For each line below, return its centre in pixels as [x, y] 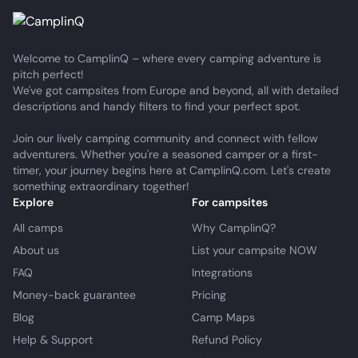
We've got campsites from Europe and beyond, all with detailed [176, 90]
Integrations [222, 272]
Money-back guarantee [74, 295]
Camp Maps [223, 317]
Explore [33, 202]
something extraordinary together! [101, 186]
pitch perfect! [48, 74]
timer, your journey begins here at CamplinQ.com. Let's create [172, 170]
